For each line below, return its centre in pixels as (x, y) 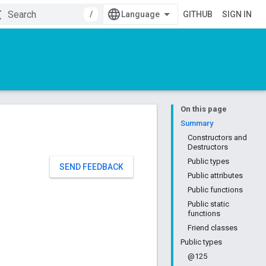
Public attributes (215, 175)
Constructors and (217, 137)
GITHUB (198, 14)
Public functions (215, 190)
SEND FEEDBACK (91, 167)
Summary (197, 123)
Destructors (208, 147)
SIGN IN (237, 14)
